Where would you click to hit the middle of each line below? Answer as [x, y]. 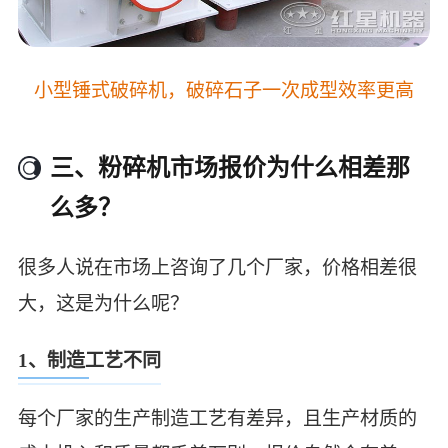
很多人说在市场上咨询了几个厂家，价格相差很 [217, 267]
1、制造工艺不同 [89, 361]
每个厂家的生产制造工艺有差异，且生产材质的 [217, 418]
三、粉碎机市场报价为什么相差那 [230, 168]
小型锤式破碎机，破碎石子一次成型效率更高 [224, 90]
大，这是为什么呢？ [103, 303]
